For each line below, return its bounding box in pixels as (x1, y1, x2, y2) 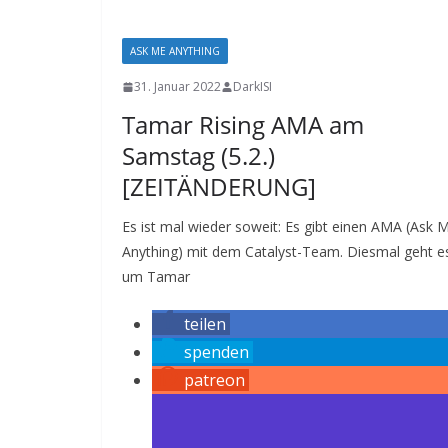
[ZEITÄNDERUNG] (122, 170, 316, 203)
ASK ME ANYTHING (130, 44, 220, 58)
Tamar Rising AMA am (122, 108, 364, 141)
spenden (184, 341, 249, 363)
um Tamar (122, 267, 190, 286)
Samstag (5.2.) (122, 139, 275, 172)
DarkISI (233, 78, 272, 95)
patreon (184, 369, 245, 391)
